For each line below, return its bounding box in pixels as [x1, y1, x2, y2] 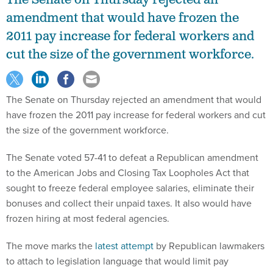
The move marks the [6, 238, 95, 253]
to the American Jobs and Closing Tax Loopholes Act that [6, 165, 249, 180]
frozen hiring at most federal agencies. [6, 211, 169, 225]
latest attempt [95, 238, 154, 253]
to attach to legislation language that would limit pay [6, 253, 229, 268]
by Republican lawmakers [154, 238, 264, 253]
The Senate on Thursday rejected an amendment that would [6, 92, 261, 107]
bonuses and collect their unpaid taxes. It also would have [6, 196, 252, 210]
